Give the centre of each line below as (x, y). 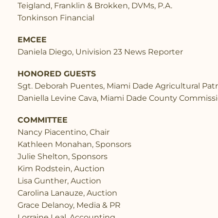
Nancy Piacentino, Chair (64, 132)
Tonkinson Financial (56, 18)
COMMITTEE (43, 120)
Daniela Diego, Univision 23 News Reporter (100, 52)
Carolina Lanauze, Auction (67, 193)
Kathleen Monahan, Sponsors (74, 144)
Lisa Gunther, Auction (59, 181)
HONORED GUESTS (57, 73)
